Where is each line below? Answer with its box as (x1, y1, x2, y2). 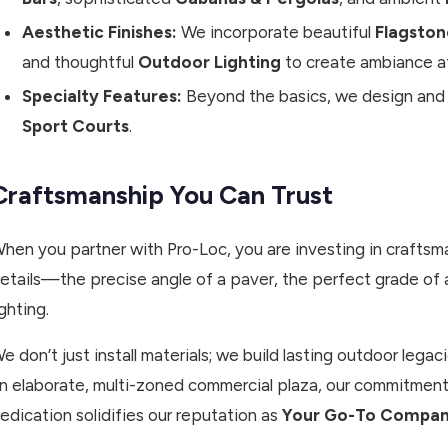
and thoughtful (22, 52, 138, 73)
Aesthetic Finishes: (22, 22, 177, 43)
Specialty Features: (22, 86, 182, 107)
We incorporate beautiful (177, 22, 375, 43)
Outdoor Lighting (138, 52, 281, 73)
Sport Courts (22, 116, 129, 137)
